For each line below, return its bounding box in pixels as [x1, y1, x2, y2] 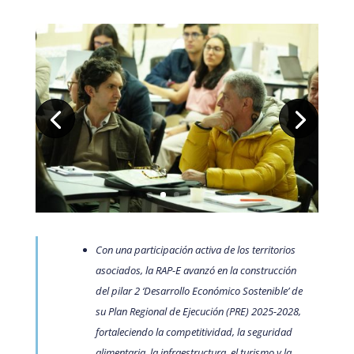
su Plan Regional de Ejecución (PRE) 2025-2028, [95, 303, 301, 318]
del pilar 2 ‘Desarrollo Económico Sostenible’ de [95, 283, 303, 298]
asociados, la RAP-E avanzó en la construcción [95, 262, 296, 277]
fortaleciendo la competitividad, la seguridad [95, 324, 292, 339]
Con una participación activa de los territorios [95, 242, 296, 257]
